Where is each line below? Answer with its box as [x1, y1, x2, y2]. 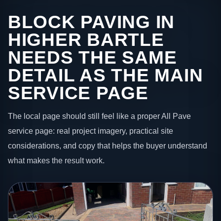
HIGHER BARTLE [8, 29, 164, 50]
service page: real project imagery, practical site [8, 126, 173, 136]
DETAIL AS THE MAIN [8, 65, 203, 85]
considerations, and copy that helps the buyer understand [8, 141, 207, 150]
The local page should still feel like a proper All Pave [8, 111, 191, 121]
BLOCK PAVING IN [8, 11, 175, 32]
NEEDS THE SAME [8, 47, 177, 68]
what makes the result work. [8, 156, 105, 165]
